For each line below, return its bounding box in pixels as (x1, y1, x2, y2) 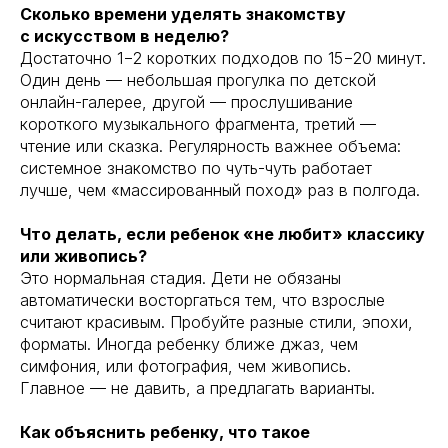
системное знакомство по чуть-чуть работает (20, 157, 372, 178)
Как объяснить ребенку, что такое (20, 421, 310, 442)
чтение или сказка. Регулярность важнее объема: (20, 135, 401, 156)
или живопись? (20, 245, 147, 266)
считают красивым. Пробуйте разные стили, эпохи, (20, 311, 413, 332)
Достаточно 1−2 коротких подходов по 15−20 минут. (20, 47, 426, 68)
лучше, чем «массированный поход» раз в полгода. (20, 179, 420, 200)
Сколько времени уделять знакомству (20, 3, 346, 24)
